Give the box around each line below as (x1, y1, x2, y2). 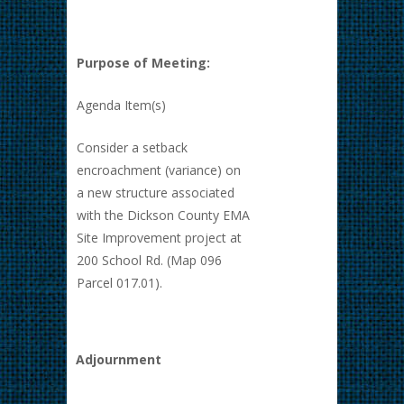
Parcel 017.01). (77, 274, 162, 291)
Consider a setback (77, 139, 188, 156)
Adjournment (76, 351, 161, 368)
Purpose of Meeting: (77, 54, 210, 71)
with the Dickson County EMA (77, 207, 250, 224)
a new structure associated (77, 184, 234, 201)
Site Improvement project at (77, 229, 242, 246)
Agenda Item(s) (77, 96, 166, 114)
